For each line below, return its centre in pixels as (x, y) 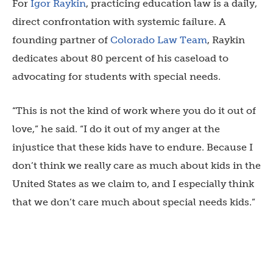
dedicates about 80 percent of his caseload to (120, 58)
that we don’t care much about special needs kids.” (134, 202)
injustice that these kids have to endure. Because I (133, 147)
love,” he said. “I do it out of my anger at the (116, 129)
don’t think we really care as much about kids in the (136, 165)
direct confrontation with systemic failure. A (119, 21)
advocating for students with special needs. (116, 76)
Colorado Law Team (159, 40)
